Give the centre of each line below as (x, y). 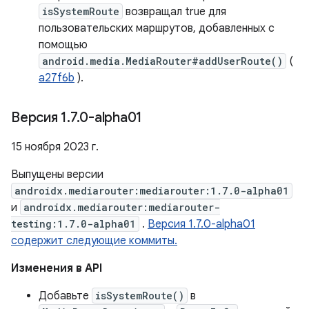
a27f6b (57, 78)
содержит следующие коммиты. (94, 241)
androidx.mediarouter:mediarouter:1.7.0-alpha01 (152, 191)
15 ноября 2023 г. (55, 147)
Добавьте (65, 296)
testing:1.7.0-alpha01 (73, 224)
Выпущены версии (57, 175)
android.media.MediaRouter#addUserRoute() (162, 61)
